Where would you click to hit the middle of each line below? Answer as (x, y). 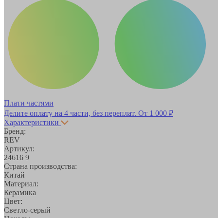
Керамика (20, 192)
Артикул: (19, 148)
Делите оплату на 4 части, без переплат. (71, 113)
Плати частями (29, 103)
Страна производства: (40, 166)
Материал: (21, 183)
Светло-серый (27, 210)
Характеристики (31, 122)
